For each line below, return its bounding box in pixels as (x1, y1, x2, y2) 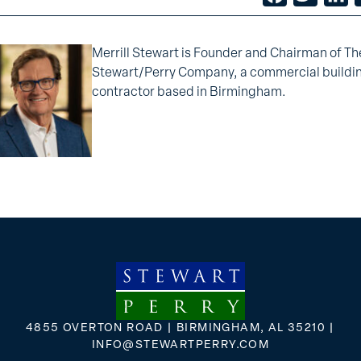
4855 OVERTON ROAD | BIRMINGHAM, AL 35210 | (26, 322, 335, 334)
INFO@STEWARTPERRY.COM (91, 339, 270, 351)
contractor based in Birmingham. (92, 85, 286, 99)
